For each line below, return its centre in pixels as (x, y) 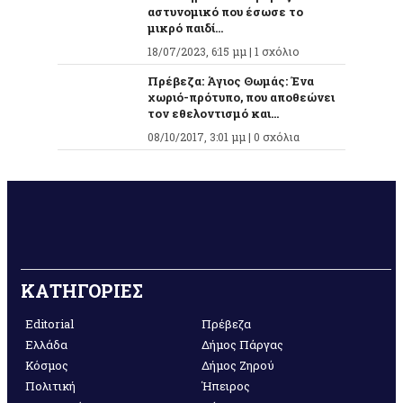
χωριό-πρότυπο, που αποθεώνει (241, 98)
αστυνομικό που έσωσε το (225, 12)
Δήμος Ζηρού (238, 366)
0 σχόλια (277, 137)
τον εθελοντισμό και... (213, 114)
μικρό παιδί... (185, 28)
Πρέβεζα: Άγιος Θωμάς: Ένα (231, 81)
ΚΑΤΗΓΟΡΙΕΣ (82, 291)
